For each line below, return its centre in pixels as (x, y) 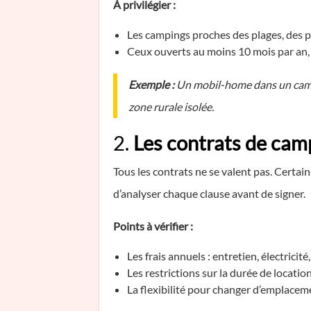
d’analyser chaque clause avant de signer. (209, 193)
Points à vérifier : (153, 226)
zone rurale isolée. (171, 107)
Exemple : (151, 84)
